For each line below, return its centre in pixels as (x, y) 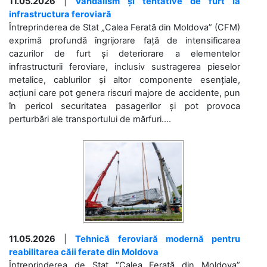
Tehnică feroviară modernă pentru (158, 239)
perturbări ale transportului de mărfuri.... (90, 119)
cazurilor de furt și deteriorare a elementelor (125, 53)
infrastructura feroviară (60, 14)
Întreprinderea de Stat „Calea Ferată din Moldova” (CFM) (125, 27)
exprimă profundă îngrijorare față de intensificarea (125, 40)
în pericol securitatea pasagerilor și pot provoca (125, 106)
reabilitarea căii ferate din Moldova (84, 252)
